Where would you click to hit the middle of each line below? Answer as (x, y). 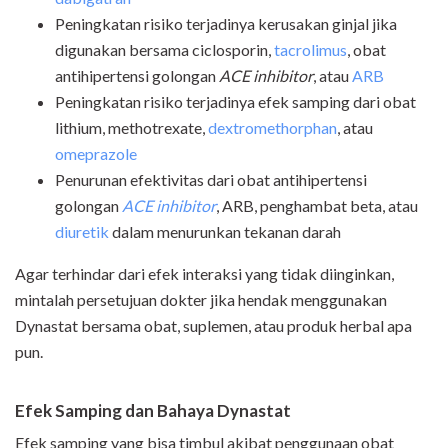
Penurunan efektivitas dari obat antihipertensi (211, 179)
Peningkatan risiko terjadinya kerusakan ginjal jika (226, 23)
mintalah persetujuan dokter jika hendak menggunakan (201, 299)
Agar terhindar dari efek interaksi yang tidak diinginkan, (204, 273)
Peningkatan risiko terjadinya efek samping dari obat (235, 101)
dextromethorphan (272, 127)
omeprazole (96, 153)
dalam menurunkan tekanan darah (225, 231)
